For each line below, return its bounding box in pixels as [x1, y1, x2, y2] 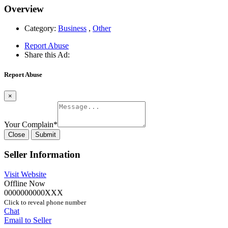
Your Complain [4, 120, 53, 129]
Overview [4, 3, 44, 14]
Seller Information [4, 149, 80, 160]
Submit [35, 130, 56, 138]
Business [58, 24, 87, 33]
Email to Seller [4, 216, 51, 225]
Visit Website [4, 170, 46, 179]
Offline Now [4, 179, 45, 188]
